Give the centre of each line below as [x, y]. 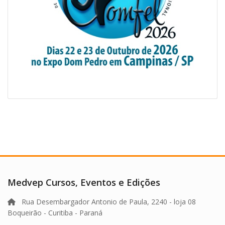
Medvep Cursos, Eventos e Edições [84, 183]
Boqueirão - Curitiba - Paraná [55, 213]
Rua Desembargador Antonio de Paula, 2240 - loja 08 [106, 202]
